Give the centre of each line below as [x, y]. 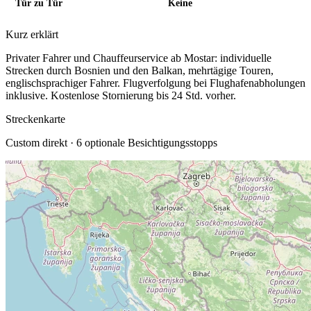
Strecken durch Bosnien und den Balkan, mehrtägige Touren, [140, 70]
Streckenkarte [35, 119]
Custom [23, 143]
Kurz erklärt [32, 34]
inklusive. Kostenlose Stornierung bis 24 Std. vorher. [121, 95]
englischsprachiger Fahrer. [64, 83]
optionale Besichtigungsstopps [150, 143]
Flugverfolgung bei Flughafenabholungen [214, 83]
